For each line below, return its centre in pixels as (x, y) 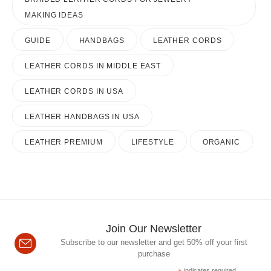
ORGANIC (221, 142)
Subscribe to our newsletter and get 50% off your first (154, 243)
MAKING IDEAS (54, 15)
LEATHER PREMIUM (64, 142)
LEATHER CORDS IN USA (74, 91)
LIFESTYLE (152, 142)
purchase (154, 254)
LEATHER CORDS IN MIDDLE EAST (93, 66)
